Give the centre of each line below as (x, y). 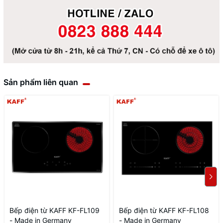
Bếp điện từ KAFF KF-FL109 (55, 210)
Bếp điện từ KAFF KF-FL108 (164, 210)
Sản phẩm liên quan (41, 82)
